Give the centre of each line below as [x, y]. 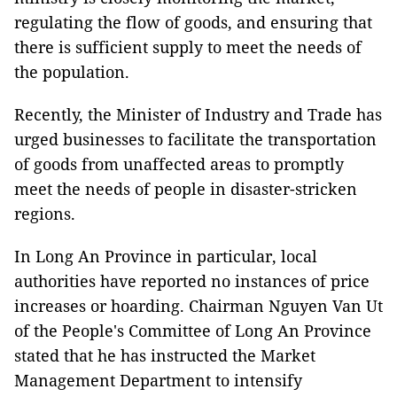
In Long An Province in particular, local [166, 256]
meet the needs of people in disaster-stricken [186, 189]
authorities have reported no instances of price [192, 281]
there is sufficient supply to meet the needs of [188, 47]
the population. [72, 72]
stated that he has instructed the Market [165, 355]
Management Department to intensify [158, 380]
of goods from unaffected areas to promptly [179, 164]
